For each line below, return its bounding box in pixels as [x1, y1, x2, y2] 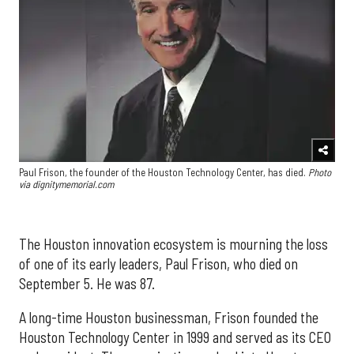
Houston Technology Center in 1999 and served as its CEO [19, 329, 331, 347]
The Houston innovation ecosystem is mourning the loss [19, 235, 328, 254]
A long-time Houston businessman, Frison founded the [19, 309, 318, 327]
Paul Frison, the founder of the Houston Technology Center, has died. [19, 165, 308, 179]
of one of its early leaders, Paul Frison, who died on [19, 255, 298, 273]
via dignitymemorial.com [19, 177, 114, 190]
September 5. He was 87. [19, 275, 155, 293]
